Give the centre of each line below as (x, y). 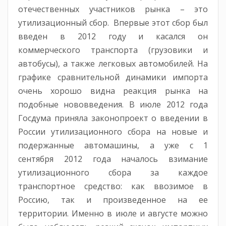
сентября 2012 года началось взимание (113, 159)
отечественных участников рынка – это (113, 9)
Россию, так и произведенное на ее (113, 200)
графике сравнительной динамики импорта (113, 77)
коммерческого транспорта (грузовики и (113, 50)
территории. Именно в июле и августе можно (113, 214)
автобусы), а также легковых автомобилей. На (113, 64)
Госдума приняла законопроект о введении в (113, 118)
